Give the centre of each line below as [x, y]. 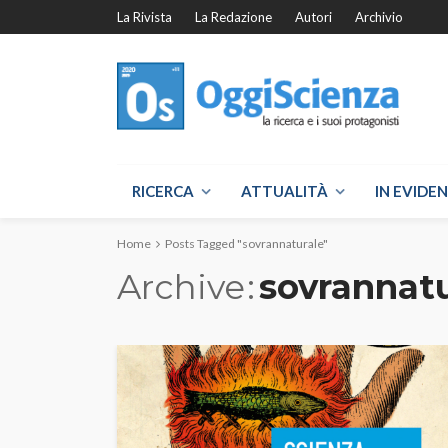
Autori [313, 17]
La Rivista [144, 17]
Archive [181, 287]
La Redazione [233, 17]
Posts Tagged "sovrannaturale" [246, 243]
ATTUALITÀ [284, 191]
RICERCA [163, 191]
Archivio [379, 17]
